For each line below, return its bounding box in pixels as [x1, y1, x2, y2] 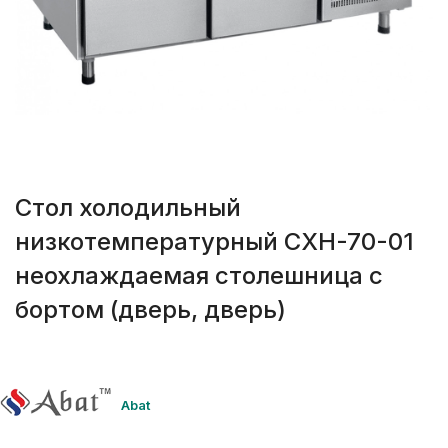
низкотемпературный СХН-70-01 [15, 227, 414, 257]
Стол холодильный [15, 193, 241, 223]
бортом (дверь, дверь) [15, 295, 286, 325]
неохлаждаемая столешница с [15, 261, 383, 291]
